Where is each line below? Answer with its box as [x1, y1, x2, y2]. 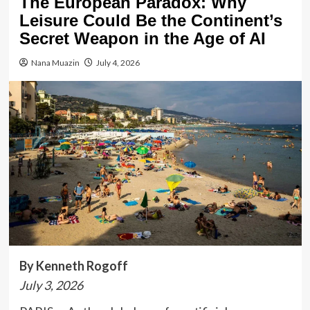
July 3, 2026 [19, 277, 83, 293]
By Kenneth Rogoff [19, 257, 128, 273]
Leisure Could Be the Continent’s [19, 10, 282, 30]
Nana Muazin [30, 57, 80, 68]
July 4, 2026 [95, 57, 140, 68]
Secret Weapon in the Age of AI [19, 28, 266, 48]
